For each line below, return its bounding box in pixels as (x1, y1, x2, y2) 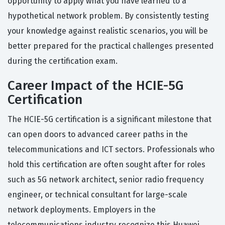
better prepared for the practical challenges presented (8, 41, 214, 51)
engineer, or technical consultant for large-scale (8, 190, 187, 200)
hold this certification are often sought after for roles (8, 160, 205, 170)
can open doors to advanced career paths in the (8, 130, 188, 140)
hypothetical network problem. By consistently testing (8, 11, 209, 21)
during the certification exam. (8, 56, 118, 66)
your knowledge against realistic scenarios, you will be (8, 26, 208, 36)
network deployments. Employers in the (8, 205, 156, 215)
